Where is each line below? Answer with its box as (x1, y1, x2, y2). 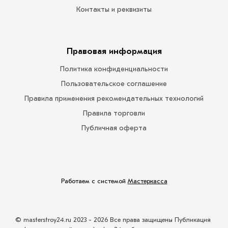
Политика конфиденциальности (60, 64, 168, 73)
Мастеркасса (127, 177, 167, 185)
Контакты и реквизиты (76, 5, 152, 14)
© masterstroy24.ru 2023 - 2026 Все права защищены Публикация (15, 215, 211, 223)
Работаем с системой (61, 177, 128, 185)
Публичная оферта (81, 123, 147, 132)
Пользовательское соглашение (61, 79, 167, 88)
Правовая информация (66, 46, 162, 56)
